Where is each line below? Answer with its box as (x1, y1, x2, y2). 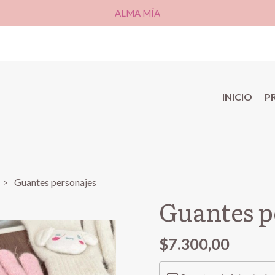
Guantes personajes (14, 176, 97, 188)
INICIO (222, 91, 252, 103)
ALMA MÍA (115, 7, 160, 18)
